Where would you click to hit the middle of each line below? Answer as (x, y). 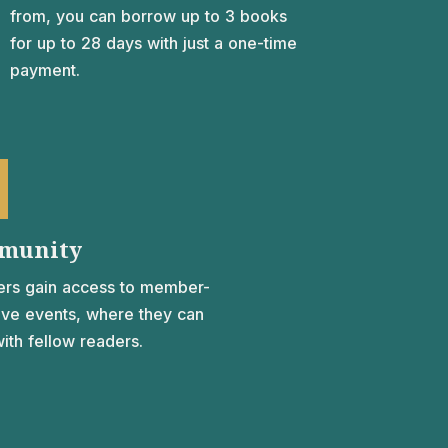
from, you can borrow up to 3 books (149, 15)
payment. (45, 69)
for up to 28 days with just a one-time (154, 42)
